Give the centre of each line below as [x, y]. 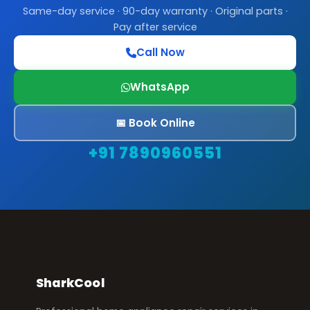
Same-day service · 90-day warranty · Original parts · [155, 11]
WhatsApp [159, 87]
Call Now [160, 52]
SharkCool [70, 283]
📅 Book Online [155, 122]
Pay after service [155, 27]
